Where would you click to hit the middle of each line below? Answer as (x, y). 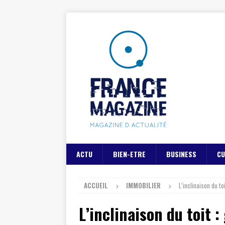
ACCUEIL (96, 185)
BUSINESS (181, 154)
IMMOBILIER (143, 185)
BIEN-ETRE (129, 154)
